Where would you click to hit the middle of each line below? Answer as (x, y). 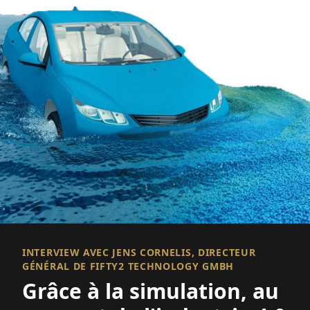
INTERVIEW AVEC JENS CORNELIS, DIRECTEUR (139, 253)
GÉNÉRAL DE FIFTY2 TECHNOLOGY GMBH (128, 266)
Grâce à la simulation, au (151, 291)
